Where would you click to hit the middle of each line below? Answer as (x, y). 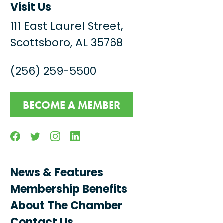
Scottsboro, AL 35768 (67, 44)
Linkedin (93, 135)
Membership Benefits (69, 190)
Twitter (50, 135)
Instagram (75, 135)
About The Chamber (67, 207)
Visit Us (31, 8)
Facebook (35, 135)
